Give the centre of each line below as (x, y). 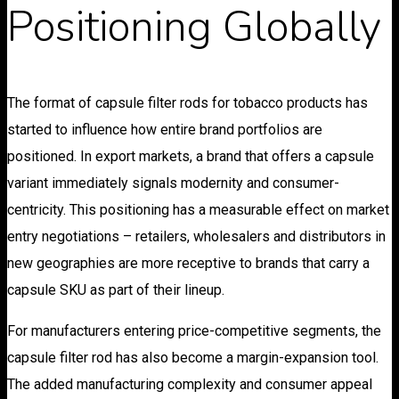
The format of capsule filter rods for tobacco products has (187, 102)
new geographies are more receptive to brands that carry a (188, 263)
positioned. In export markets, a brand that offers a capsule (191, 156)
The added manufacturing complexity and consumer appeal (190, 384)
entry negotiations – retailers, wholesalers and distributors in (196, 236)
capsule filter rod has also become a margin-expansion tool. (193, 357)
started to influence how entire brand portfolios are (165, 129)
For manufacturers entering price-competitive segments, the (194, 330)
